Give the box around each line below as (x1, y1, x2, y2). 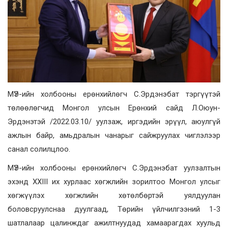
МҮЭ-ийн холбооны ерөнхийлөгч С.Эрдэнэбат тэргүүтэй (8, 89, 220, 99)
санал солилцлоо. (8, 144, 70, 154)
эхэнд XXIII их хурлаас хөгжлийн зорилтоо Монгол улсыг (8, 177, 220, 186)
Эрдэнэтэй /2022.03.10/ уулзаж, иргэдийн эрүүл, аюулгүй (8, 117, 220, 126)
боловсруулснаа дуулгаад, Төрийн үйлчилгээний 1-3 (8, 204, 220, 214)
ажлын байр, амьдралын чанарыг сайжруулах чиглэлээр (8, 130, 220, 140)
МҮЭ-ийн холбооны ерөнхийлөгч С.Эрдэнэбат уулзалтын (8, 163, 220, 173)
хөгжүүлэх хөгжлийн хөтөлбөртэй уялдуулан (8, 190, 220, 200)
